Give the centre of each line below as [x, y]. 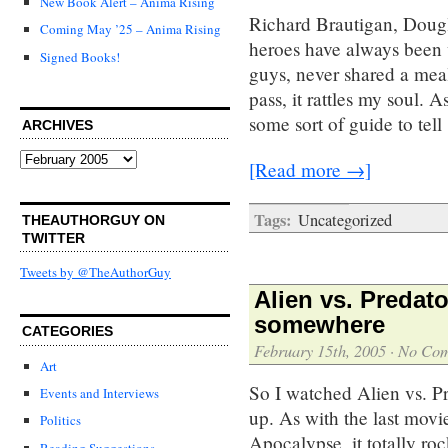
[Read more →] [310, 170]
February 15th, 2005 [320, 349]
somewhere [319, 324]
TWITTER [53, 237]
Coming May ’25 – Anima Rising [130, 29]
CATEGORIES [67, 331]
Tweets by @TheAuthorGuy [95, 272]
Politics [60, 420]
